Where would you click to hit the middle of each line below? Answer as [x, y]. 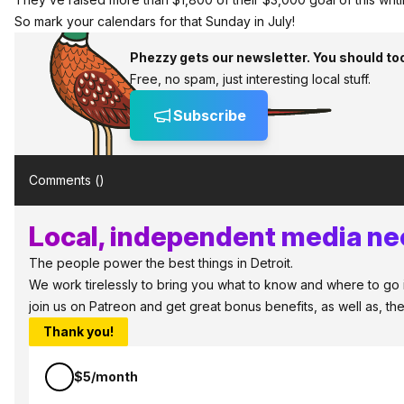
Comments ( [64, 180]
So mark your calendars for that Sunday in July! [155, 21]
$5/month [106, 376]
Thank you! [78, 331]
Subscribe [210, 115]
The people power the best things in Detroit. [161, 263]
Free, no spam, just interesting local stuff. [250, 79]
